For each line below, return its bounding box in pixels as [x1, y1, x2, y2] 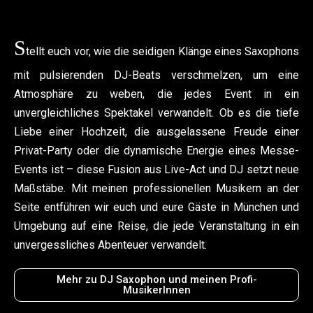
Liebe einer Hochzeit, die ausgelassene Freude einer [14, 124, 299, 138]
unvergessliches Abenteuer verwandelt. [14, 238, 207, 252]
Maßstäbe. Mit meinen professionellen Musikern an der [14, 181, 299, 195]
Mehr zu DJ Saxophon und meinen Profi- [56, 272, 257, 286]
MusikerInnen [122, 283, 191, 296]
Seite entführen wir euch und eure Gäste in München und [14, 200, 299, 214]
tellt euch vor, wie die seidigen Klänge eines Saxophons [26, 44, 299, 58]
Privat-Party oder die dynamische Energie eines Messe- [14, 143, 299, 157]
